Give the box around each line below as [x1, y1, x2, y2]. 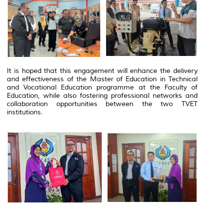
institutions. [7, 108, 43, 116]
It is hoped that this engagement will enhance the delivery [7, 66, 198, 75]
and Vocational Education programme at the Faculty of [7, 83, 198, 91]
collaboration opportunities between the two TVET [7, 99, 198, 108]
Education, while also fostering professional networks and [7, 91, 198, 100]
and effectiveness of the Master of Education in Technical [7, 74, 198, 83]
